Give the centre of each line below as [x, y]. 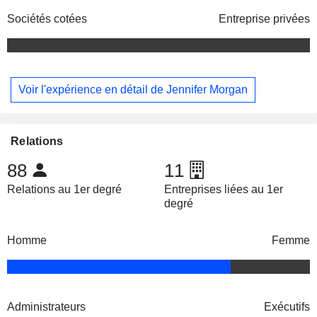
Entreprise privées [264, 19]
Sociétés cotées [47, 19]
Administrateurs [46, 306]
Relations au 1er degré [64, 189]
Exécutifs [287, 306]
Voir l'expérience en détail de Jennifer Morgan [133, 89]
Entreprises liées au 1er [223, 189]
